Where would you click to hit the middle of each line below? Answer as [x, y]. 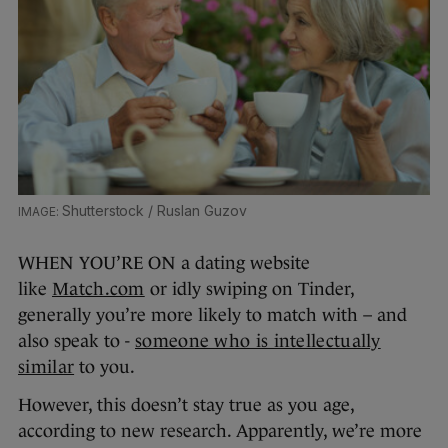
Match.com [98, 288]
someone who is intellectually [258, 340]
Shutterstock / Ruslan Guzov [154, 210]
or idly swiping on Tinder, [249, 288]
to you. [105, 366]
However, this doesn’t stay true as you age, [186, 404]
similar [46, 366]
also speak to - [76, 340]
